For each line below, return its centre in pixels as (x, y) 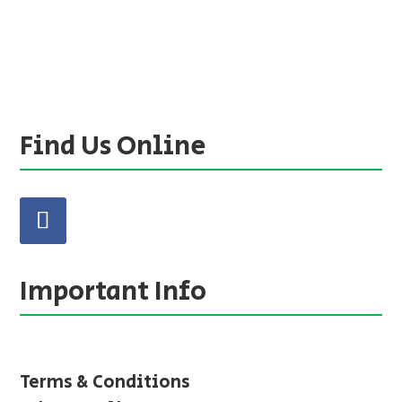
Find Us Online (114, 147)
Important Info (114, 292)
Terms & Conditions (105, 383)
